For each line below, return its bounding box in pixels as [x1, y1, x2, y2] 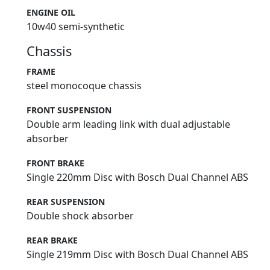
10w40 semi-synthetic [27, 20, 125, 34]
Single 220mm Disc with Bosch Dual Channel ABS [27, 171, 248, 184]
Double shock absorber [27, 209, 134, 223]
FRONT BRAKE [27, 157, 84, 169]
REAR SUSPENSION [27, 196, 105, 208]
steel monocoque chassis [27, 79, 142, 93]
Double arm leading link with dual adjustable [27, 118, 230, 131]
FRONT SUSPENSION [27, 104, 111, 116]
